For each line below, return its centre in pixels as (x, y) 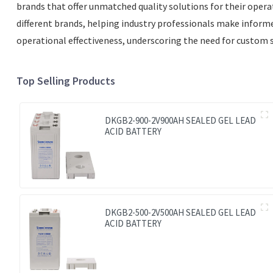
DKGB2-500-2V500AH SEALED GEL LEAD (181, 212)
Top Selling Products (66, 80)
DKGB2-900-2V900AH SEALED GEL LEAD (181, 120)
